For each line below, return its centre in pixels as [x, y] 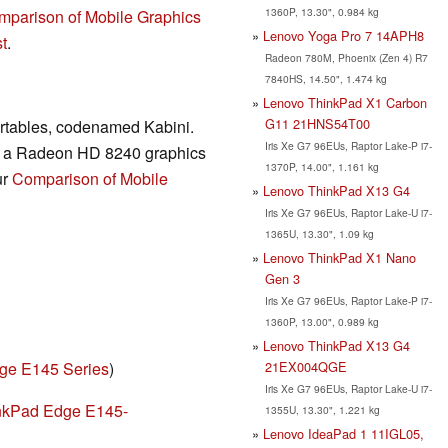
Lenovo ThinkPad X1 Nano [339, 257]
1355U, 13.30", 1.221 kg [322, 409]
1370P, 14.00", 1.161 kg [321, 166]
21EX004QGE [305, 366]
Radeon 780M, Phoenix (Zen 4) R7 [346, 57]
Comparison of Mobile [90, 179]
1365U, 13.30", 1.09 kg [319, 233]
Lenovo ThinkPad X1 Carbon [345, 102]
